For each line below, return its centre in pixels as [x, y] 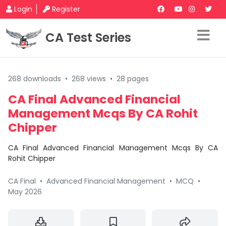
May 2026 [25, 192]
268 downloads [35, 79]
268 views [89, 79]
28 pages [133, 79]
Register [66, 9]
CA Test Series [88, 38]
